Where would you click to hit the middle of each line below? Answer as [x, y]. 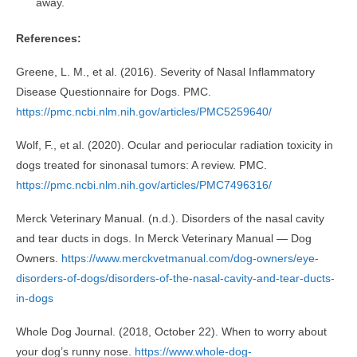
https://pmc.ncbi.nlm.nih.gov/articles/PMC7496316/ [144, 184]
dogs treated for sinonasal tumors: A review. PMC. [141, 165]
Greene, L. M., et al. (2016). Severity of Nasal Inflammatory [165, 71]
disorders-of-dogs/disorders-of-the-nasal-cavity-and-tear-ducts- [175, 278]
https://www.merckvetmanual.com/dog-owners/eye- [190, 258]
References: [49, 38]
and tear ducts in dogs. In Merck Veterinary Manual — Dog [164, 238]
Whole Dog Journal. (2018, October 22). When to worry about [171, 331]
